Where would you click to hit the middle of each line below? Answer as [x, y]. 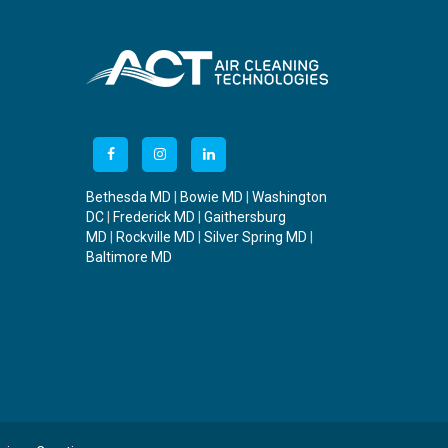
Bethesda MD [128, 197]
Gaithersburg [245, 217]
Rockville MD [155, 237]
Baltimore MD [129, 257]
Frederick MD [154, 217]
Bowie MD [211, 197]
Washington [289, 197]
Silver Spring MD [255, 237]
